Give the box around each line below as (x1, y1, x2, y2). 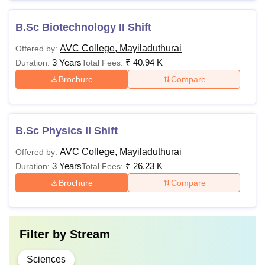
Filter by (20, 228, 70, 241)
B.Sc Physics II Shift (15, 125, 118, 137)
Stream (70, 228, 110, 241)
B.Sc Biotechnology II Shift (15, 21, 151, 33)
